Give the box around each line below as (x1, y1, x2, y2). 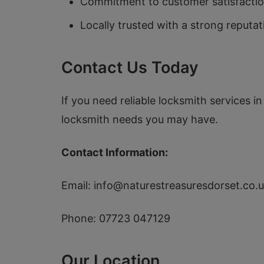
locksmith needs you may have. (61, 113, 218, 126)
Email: (61, 179, 94, 192)
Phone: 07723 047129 (61, 212, 170, 225)
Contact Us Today (61, 58, 199, 77)
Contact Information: (61, 146, 168, 159)
